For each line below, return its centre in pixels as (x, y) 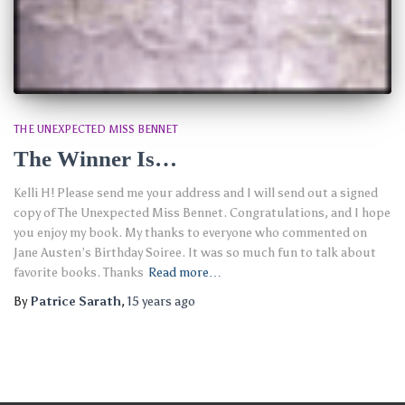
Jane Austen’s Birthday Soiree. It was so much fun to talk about (195, 252)
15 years (150, 301)
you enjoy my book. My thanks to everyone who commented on (190, 232)
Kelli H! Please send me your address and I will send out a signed (196, 193)
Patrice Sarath (75, 301)
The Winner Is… (95, 158)
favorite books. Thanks (79, 272)
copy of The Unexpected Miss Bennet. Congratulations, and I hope (202, 212)
